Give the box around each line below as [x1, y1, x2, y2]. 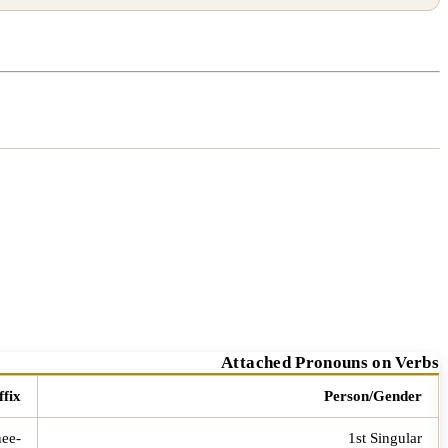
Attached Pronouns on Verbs [221, 352, 439, 372]
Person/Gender [324, 387, 422, 404]
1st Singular [348, 429, 422, 446]
